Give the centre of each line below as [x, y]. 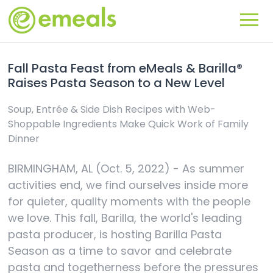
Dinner [24, 139]
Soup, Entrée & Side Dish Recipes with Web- [112, 109]
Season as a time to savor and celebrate [120, 250]
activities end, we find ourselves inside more [128, 185]
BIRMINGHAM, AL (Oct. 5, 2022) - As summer [126, 168]
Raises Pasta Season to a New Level [117, 83]
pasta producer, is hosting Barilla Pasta [115, 234]
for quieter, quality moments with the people [129, 201]
